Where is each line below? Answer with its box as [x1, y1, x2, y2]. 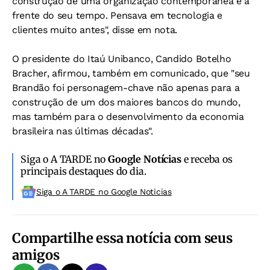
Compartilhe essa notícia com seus [12, 230, 233, 246]
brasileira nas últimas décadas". [12, 125, 153, 137]
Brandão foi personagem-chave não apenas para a [12, 82, 240, 93]
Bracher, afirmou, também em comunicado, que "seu [12, 67, 250, 79]
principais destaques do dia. [20, 165, 146, 177]
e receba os [181, 153, 233, 165]
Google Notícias [108, 153, 181, 165]
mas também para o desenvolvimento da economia [12, 111, 244, 122]
